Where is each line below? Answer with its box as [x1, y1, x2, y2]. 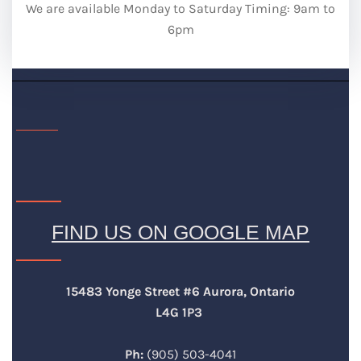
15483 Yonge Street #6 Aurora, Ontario [66, 284, 295, 299]
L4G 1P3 [156, 305, 205, 320]
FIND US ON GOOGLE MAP [52, 221, 309, 243]
